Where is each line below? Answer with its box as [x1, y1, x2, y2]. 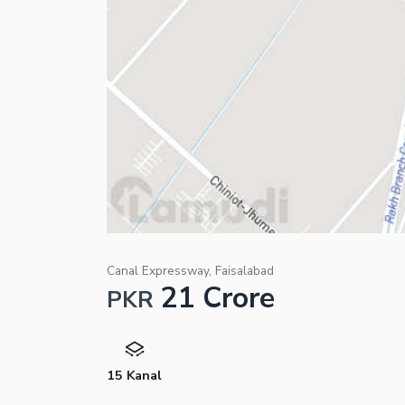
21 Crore [161, 278, 275, 317]
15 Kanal [107, 365, 162, 384]
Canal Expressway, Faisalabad [107, 261, 274, 279]
